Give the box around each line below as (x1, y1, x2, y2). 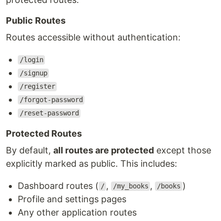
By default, (6, 145, 53, 155)
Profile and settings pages (18, 193, 126, 204)
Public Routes (6, 15, 66, 26)
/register (19, 82, 55, 91)
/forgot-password (19, 96, 83, 104)
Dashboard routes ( (18, 180, 99, 191)
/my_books (112, 182, 148, 190)
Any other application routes (18, 207, 137, 218)
